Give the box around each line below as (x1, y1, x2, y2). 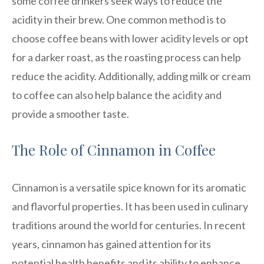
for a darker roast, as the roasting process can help (12, 50, 241, 64)
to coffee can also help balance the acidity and (12, 88, 222, 101)
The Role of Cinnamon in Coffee (12, 140, 216, 159)
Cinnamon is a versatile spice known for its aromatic (12, 180, 246, 194)
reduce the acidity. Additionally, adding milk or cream (12, 69, 250, 82)
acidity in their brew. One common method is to (12, 12, 226, 26)
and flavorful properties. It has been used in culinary (12, 199, 248, 213)
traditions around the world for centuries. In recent (12, 218, 246, 232)
